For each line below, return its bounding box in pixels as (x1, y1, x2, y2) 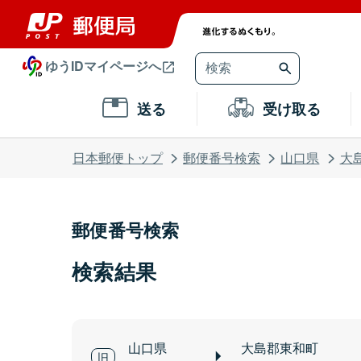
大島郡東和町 (241, 338, 318, 358)
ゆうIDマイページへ (45, 56, 161, 75)
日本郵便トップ (73, 148, 163, 168)
